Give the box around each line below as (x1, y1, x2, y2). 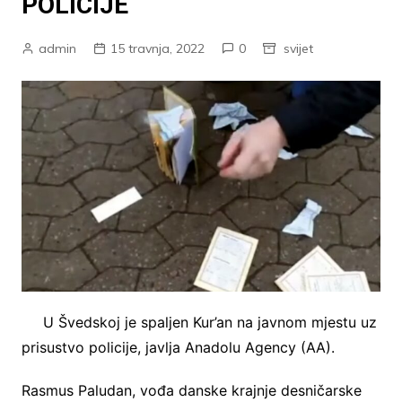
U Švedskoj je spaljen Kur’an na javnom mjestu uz (42, 313, 377, 332)
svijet (283, 40, 313, 57)
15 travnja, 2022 (109, 40, 205, 57)
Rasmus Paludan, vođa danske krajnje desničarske (21, 381, 362, 400)
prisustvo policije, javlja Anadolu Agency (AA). (21, 338, 335, 357)
